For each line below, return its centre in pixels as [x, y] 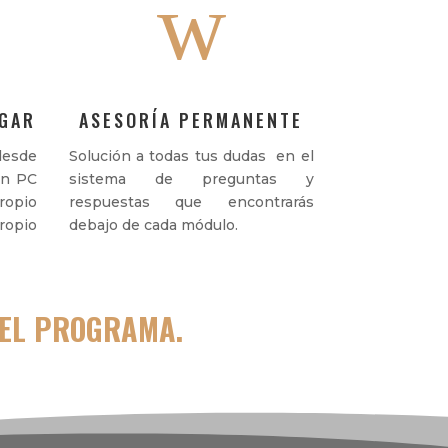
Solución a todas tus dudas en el [191, 156]
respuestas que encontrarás [191, 202]
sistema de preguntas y [191, 179]
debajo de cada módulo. [153, 225]
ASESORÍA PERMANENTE [191, 120]
